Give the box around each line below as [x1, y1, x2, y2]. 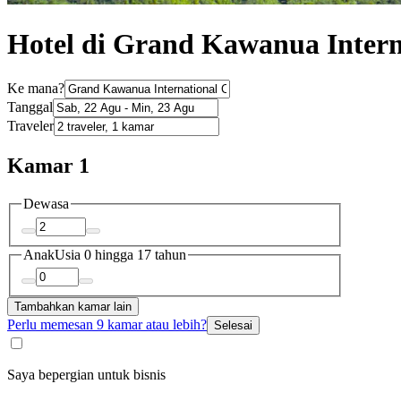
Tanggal [7, 99, 53, 115]
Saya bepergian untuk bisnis [7, 367, 166, 383]
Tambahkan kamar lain [14, 300, 132, 314]
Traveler [7, 118, 54, 134]
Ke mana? [7, 81, 64, 97]
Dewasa [23, 196, 69, 212]
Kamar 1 [7, 154, 90, 178]
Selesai [214, 319, 252, 333]
